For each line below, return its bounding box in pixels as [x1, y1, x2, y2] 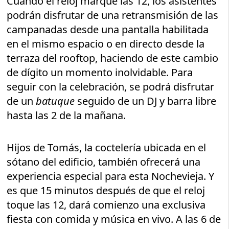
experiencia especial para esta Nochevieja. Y [7, 169, 215, 183]
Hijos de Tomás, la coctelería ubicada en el [7, 140, 207, 154]
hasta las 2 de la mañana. [7, 108, 126, 122]
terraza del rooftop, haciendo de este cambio [7, 51, 219, 65]
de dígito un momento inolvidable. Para [7, 65, 193, 79]
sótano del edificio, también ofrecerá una [7, 154, 201, 169]
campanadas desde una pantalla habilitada [7, 22, 209, 36]
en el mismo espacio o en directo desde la [7, 36, 205, 51]
